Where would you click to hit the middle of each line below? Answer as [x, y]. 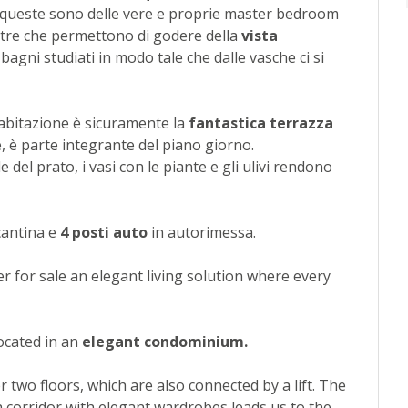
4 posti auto [104, 233]
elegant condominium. [165, 342]
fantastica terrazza [261, 123]
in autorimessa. [202, 233]
